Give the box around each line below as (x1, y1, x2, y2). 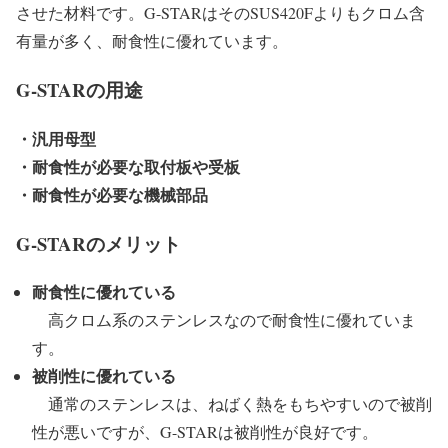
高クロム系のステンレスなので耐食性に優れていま (32, 309, 416, 331)
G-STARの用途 (16, 76, 143, 104)
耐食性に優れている (32, 280, 176, 304)
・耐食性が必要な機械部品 (16, 182, 208, 206)
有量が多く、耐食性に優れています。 (16, 30, 288, 52)
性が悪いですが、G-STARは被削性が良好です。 (32, 421, 378, 443)
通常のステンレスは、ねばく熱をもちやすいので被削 (32, 393, 432, 415)
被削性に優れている (32, 364, 176, 388)
